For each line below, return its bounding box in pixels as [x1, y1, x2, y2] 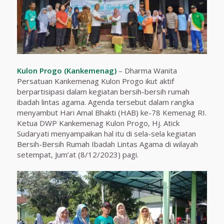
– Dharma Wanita [116, 65, 177, 75]
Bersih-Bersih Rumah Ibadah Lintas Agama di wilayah [16, 138, 198, 149]
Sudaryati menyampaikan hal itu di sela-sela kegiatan [16, 128, 196, 138]
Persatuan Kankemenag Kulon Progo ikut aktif [16, 75, 174, 86]
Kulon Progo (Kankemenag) [16, 65, 116, 75]
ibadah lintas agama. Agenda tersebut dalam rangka [16, 96, 194, 107]
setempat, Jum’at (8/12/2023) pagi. [16, 149, 138, 159]
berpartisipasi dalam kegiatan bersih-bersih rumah [16, 86, 189, 96]
